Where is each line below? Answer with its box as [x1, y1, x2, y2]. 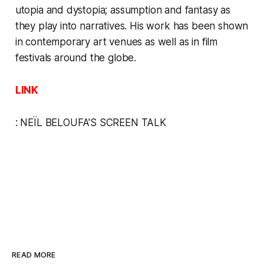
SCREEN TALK [99, 116, 166, 128]
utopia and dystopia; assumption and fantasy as [15, 4, 230, 16]
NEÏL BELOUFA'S [20, 116, 100, 128]
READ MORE [12, 250, 56, 260]
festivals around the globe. [15, 51, 137, 64]
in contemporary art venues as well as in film [15, 35, 218, 48]
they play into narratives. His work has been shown [15, 19, 249, 32]
